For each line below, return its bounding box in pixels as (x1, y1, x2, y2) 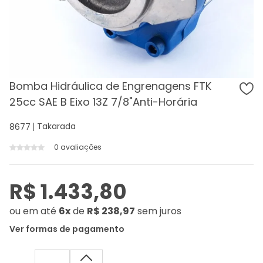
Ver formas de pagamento (9, 223, 124, 235)
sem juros (137, 204, 181, 218)
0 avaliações (54, 142, 102, 152)
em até (23, 204, 56, 218)
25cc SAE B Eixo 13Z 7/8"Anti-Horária (9, 95, 197, 109)
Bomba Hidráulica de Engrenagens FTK (9, 79, 211, 93)
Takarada (37, 120, 76, 132)
